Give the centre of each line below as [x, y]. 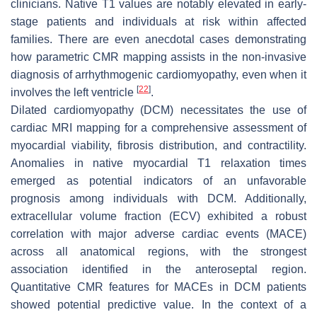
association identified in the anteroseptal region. [158, 269]
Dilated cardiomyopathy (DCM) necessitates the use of [158, 110]
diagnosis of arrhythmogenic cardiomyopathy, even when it [158, 74]
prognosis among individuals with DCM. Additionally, [158, 198]
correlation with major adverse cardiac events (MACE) [158, 234]
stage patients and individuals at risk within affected [158, 21]
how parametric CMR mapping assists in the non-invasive [158, 57]
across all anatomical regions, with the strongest [158, 251]
